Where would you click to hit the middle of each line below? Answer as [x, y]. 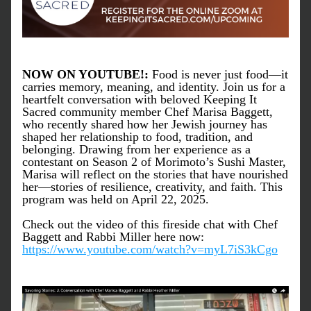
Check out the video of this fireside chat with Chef [150, 224]
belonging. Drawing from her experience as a [136, 149]
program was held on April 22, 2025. [116, 199]
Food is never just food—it [220, 74]
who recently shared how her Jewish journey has [145, 124]
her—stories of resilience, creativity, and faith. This [152, 187]
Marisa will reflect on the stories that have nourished [155, 174]
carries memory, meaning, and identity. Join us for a [154, 87]
